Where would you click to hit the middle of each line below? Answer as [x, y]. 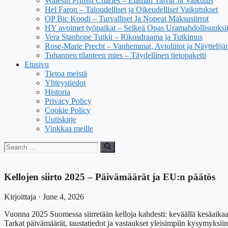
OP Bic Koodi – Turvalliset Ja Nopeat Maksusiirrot [127, 19]
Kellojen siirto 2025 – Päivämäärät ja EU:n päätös [110, 177]
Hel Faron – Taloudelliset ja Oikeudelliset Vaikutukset [131, 9]
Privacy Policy [68, 101]
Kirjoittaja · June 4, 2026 [44, 196]
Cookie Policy [68, 110]
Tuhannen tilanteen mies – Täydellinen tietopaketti [125, 55]
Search [15, 145]
